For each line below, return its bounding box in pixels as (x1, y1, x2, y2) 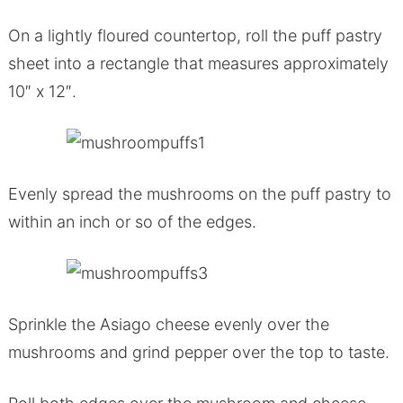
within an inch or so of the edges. (7, 211, 256, 231)
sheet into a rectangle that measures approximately (7, 53, 389, 73)
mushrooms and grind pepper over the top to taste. (7, 342, 390, 362)
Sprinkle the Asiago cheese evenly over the (7, 314, 329, 334)
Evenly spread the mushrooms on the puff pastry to (7, 184, 391, 203)
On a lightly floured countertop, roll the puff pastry (7, 25, 382, 45)
